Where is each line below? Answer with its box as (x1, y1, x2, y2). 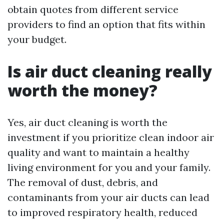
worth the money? (7, 79, 157, 101)
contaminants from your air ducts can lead (7, 191, 209, 203)
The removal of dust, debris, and (7, 176, 158, 188)
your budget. (7, 33, 66, 45)
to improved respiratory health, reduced (7, 206, 197, 218)
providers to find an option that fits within (7, 18, 205, 30)
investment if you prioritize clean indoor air (7, 131, 214, 143)
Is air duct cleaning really (7, 60, 212, 82)
